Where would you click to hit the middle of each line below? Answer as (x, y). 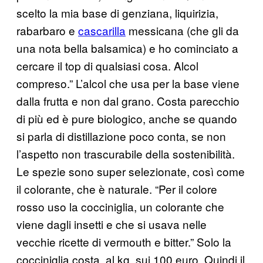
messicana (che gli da (182, 30)
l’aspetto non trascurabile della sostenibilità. (126, 153)
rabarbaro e (47, 30)
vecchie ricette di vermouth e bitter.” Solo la (124, 241)
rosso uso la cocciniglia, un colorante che (120, 206)
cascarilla (102, 30)
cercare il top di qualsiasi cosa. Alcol (107, 65)
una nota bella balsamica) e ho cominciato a (127, 48)
